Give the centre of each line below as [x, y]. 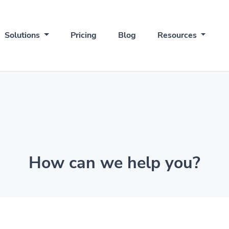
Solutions [24, 35]
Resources [178, 35]
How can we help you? [114, 163]
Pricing [83, 35]
